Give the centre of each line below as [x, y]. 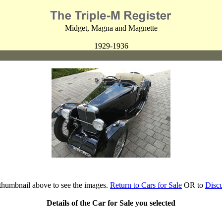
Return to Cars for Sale [146, 185]
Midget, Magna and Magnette [111, 28]
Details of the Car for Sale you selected [111, 203]
